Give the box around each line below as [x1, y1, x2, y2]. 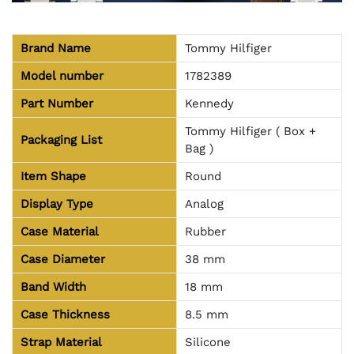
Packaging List [21, 133, 102, 148]
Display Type [21, 197, 93, 212]
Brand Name [21, 41, 91, 56]
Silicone [185, 335, 231, 350]
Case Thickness [21, 307, 110, 322]
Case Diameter [21, 252, 105, 267]
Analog [185, 197, 224, 212]
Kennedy [185, 96, 234, 111]
